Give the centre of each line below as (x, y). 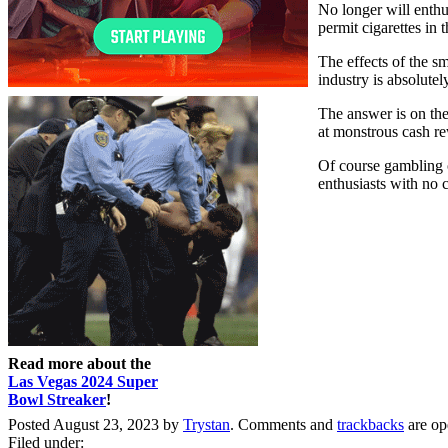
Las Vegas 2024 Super (83, 381)
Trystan (206, 424)
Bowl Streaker (57, 399)
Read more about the (79, 363)
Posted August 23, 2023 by (95, 424)
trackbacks (370, 424)
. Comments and (283, 424)
